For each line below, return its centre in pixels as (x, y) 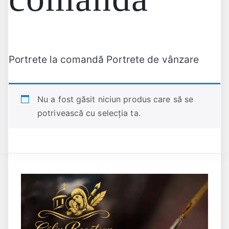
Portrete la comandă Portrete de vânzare (104, 59)
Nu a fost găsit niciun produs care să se (116, 99)
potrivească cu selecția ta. (89, 113)
